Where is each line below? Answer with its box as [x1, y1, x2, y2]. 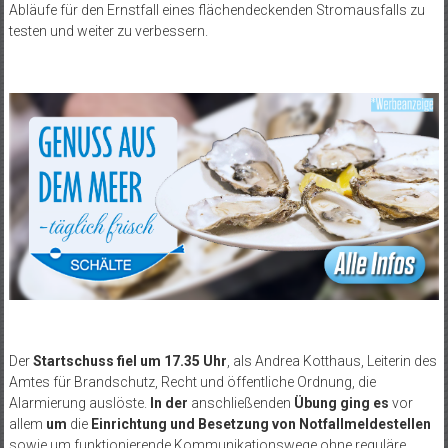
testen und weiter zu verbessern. [8, 22, 208, 39]
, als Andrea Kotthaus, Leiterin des [226, 353, 437, 370]
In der [149, 395, 188, 412]
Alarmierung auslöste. [8, 395, 150, 412]
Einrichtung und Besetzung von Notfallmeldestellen [90, 416, 431, 433]
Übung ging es [293, 395, 392, 412]
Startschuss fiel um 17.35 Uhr [32, 353, 227, 370]
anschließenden [187, 395, 294, 412]
